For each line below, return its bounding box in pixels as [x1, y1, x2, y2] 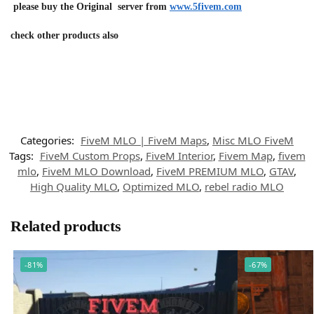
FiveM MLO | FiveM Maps [81, 132, 207, 147]
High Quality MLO [30, 179, 117, 193]
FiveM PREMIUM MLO [156, 163, 264, 178]
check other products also [11, 30, 118, 41]
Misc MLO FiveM [212, 132, 294, 147]
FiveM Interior [145, 148, 213, 163]
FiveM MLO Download [42, 163, 151, 178]
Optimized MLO [123, 179, 199, 193]
